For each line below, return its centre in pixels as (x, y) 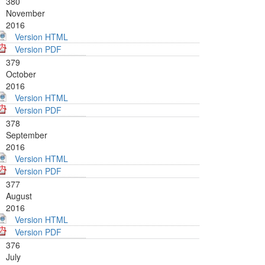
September (27, 135)
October (21, 74)
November (25, 13)
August (19, 196)
